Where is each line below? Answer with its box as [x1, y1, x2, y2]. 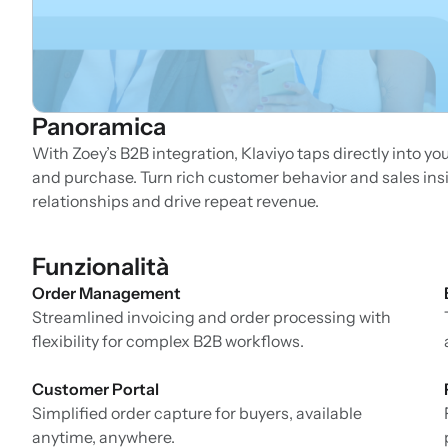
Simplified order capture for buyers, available [32, 403, 362, 424]
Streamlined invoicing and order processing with [32, 307, 391, 328]
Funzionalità [32, 252, 169, 282]
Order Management [32, 283, 181, 304]
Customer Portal [32, 379, 159, 400]
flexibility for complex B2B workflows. [32, 331, 304, 352]
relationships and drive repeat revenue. [32, 191, 319, 212]
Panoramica [32, 112, 166, 142]
